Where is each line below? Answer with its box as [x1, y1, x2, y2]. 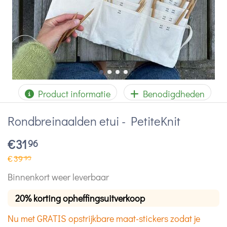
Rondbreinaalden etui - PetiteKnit [8, 113, 180, 129]
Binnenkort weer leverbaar [8, 170, 109, 183]
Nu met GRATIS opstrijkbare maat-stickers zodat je [8, 212, 200, 224]
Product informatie [34, 88, 110, 100]
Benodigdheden [139, 88, 205, 100]
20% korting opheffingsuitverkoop [15, 192, 145, 204]
